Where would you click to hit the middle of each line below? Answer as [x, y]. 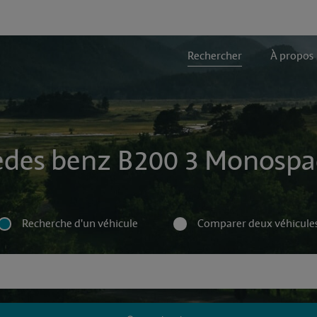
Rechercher [214, 56]
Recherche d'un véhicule [80, 224]
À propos [292, 56]
